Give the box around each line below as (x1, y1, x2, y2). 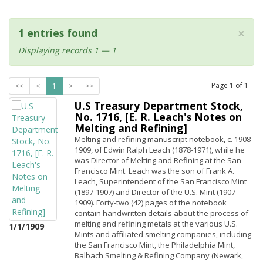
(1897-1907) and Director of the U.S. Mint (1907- (75, 187, 238, 197)
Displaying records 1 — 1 (18, 45, 116, 56)
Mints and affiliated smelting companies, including (75, 229, 251, 240)
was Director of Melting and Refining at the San (75, 155, 241, 166)
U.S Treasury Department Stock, (75, 99, 243, 113)
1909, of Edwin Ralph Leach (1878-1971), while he (75, 144, 245, 155)
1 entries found (18, 26, 97, 40)
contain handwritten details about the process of (75, 208, 248, 218)
